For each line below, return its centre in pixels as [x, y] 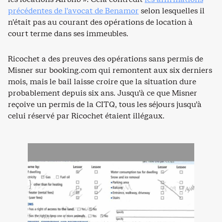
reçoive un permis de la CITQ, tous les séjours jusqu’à [105, 105]
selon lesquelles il [172, 11]
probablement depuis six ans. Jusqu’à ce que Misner [103, 93]
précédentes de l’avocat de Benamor [73, 11]
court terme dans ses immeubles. [68, 34]
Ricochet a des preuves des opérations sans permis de [106, 59]
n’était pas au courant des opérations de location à [100, 22]
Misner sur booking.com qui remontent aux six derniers [110, 70]
